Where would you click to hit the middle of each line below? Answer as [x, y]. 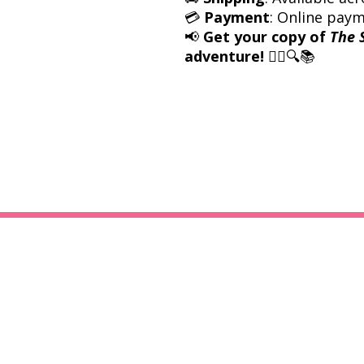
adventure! [224, 56]
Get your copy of [266, 36]
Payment [237, 17]
